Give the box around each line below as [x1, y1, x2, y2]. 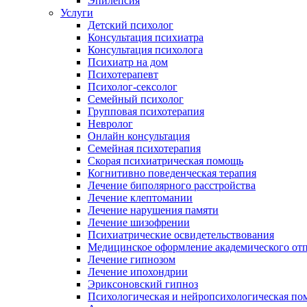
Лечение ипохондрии [88, 266, 188, 278]
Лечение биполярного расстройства [88, 180, 256, 191]
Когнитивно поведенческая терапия [88, 167, 256, 179]
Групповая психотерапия [88, 106, 204, 117]
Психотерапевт [88, 69, 158, 80]
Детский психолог [88, 19, 173, 31]
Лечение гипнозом [88, 254, 175, 265]
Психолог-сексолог [88, 81, 177, 93]
